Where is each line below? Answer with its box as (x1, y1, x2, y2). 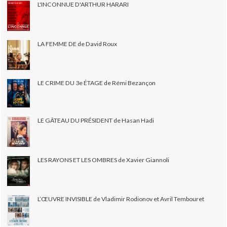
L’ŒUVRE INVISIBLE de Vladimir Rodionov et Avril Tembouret (37, 195, 205, 203)
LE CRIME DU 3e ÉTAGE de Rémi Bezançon (37, 79, 156, 87)
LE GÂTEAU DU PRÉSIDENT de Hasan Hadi (37, 116, 155, 124)
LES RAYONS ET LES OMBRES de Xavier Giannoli (37, 156, 170, 164)
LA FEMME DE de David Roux (37, 40, 118, 48)
